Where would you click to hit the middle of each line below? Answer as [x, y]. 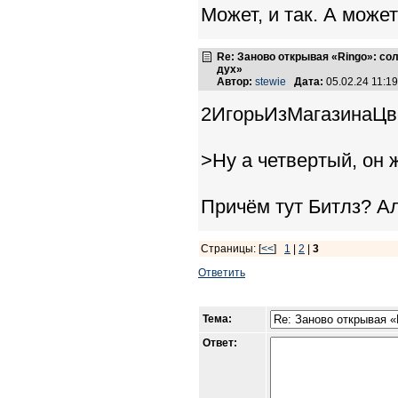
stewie [271, 82]
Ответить [222, 273]
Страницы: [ [231, 249]
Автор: [235, 82]
